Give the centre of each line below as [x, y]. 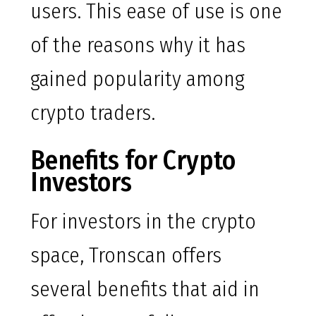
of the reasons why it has [138, 45]
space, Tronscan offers [126, 256]
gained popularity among [138, 79]
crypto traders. [93, 113]
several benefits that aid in [145, 290]
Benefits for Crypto [133, 160]
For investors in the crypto [143, 222]
